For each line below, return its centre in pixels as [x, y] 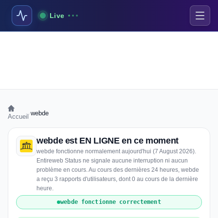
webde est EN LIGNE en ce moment [108, 141]
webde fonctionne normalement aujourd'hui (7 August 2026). [116, 151]
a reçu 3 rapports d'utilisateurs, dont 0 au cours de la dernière [117, 179]
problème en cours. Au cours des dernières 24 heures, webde [118, 170]
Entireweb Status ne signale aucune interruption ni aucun [112, 161]
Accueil [18, 117]
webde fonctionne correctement [111, 202]
